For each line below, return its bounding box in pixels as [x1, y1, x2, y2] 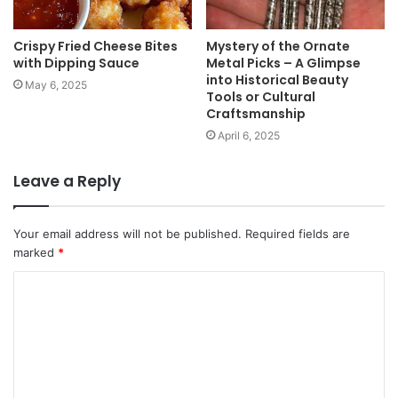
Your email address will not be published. [13, 226, 242, 241]
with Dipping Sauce [13, 53, 139, 72]
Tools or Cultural [206, 87, 315, 106]
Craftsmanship [206, 104, 306, 123]
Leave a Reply [13, 170, 121, 192]
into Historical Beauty [206, 70, 348, 89]
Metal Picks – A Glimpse [206, 53, 361, 72]
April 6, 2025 [218, 128, 280, 142]
